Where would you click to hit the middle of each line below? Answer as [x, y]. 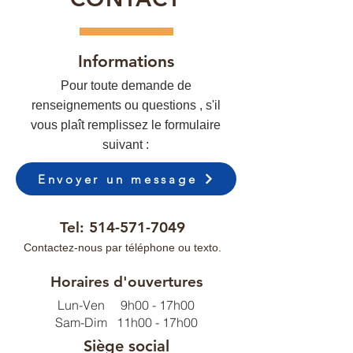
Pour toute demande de [126, 85]
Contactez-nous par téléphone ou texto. [122, 247]
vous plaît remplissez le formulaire [126, 125]
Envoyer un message [117, 179]
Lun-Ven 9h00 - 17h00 [126, 305]
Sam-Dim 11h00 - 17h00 [126, 322]
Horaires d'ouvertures [126, 282]
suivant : [126, 145]
